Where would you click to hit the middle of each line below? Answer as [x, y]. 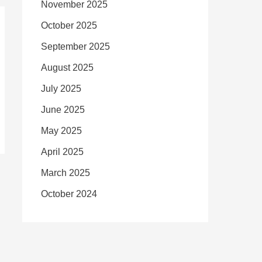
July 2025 [61, 89]
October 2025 [69, 25]
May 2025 [61, 131]
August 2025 [67, 68]
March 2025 [65, 173]
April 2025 [62, 152]
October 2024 [69, 194]
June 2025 [63, 110]
